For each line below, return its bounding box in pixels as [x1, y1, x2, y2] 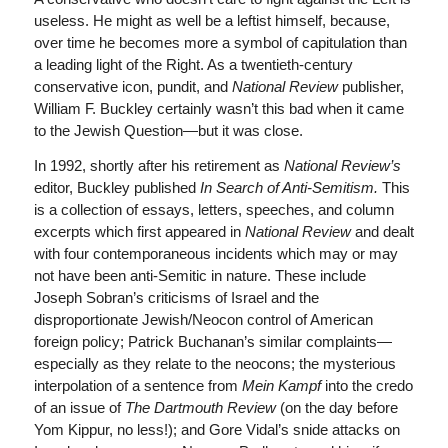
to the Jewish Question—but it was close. [33, 122, 303, 140]
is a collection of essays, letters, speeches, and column [33, 201, 394, 218]
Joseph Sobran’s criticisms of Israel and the [33, 289, 319, 306]
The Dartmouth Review [124, 399, 280, 416]
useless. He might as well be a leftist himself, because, [33, 12, 390, 30]
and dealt [350, 223, 414, 240]
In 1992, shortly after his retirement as [33, 157, 284, 174]
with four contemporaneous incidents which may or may [33, 245, 398, 262]
